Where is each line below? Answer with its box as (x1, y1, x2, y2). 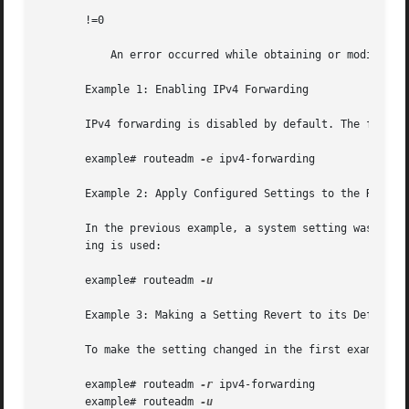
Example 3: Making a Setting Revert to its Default (40, 309, 399, 322)
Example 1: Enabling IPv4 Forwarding (40, 83, 309, 97)
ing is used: (40, 239, 163, 253)
